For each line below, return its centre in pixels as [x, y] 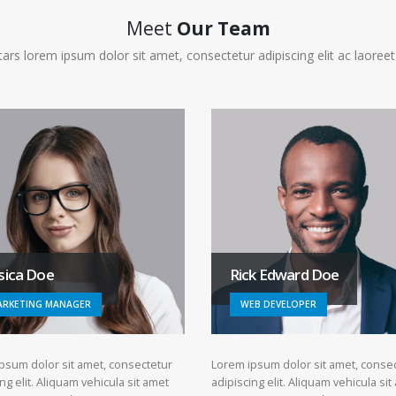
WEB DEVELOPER [278, 304]
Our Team [223, 28]
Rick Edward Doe [285, 274]
